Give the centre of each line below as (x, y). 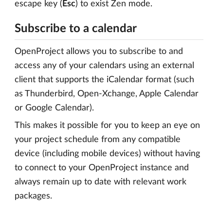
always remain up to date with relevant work (100, 182)
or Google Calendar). (54, 108)
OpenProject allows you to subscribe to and (99, 52)
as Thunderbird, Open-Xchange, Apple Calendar (107, 94)
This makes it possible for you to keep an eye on (107, 126)
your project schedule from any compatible (98, 140)
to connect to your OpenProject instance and (102, 168)
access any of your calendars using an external (104, 66)
